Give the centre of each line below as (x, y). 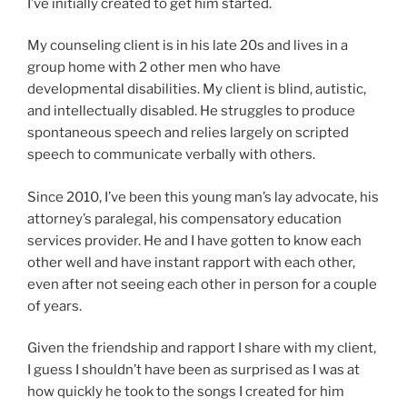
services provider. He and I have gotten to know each (194, 240)
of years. (55, 306)
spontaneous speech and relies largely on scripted (188, 133)
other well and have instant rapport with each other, (191, 262)
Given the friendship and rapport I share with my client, (202, 348)
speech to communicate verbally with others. (171, 155)
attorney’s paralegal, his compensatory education (184, 218)
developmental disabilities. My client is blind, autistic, (197, 89)
